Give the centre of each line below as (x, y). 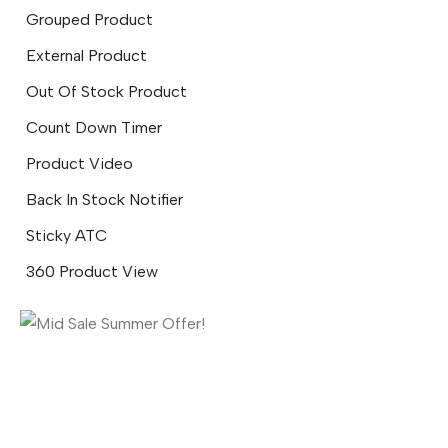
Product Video (79, 163)
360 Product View (92, 271)
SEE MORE (90, 410)
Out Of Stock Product (106, 91)
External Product (86, 55)
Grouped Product (89, 19)
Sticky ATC (66, 235)
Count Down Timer (94, 127)
